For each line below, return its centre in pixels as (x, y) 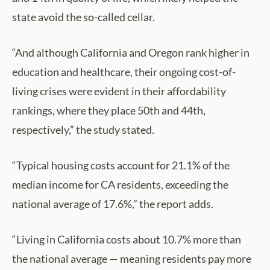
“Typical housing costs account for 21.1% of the (121, 165)
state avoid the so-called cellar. (83, 17)
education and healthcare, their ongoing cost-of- (124, 72)
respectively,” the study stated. (83, 130)
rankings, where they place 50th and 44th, (109, 111)
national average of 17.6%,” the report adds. (113, 204)
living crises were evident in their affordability (119, 91)
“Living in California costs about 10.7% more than (127, 240)
